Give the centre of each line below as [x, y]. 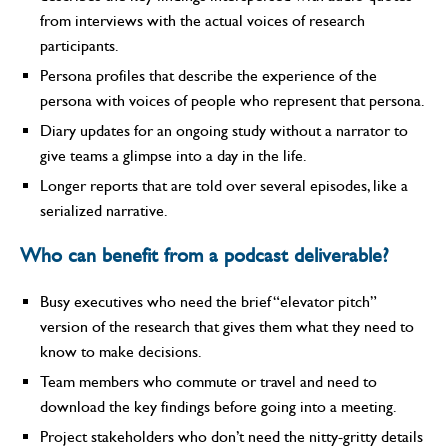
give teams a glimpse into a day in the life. [173, 155]
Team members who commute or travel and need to [208, 381]
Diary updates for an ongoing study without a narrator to [224, 130]
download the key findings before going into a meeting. [218, 406]
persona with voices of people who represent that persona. [232, 100]
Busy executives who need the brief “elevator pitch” [208, 301]
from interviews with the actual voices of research [202, 20]
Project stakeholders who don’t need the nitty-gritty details [231, 436]
